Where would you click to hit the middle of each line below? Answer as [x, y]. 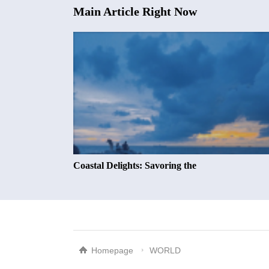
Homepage [112, 250]
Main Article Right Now [135, 11]
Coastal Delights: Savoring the [135, 165]
